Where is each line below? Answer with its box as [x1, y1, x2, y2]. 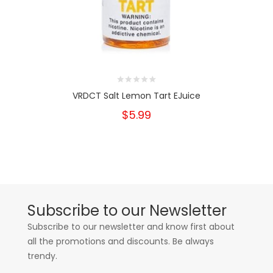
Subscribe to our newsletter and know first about [27, 221, 235, 233]
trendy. [27, 250, 57, 262]
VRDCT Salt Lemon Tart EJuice [73, 90, 200, 102]
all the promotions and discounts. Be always [27, 235, 214, 247]
